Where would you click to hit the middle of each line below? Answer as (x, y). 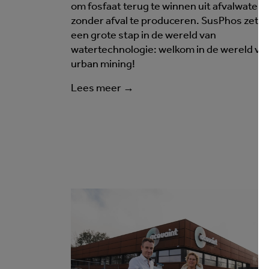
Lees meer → (102, 89)
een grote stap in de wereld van (144, 36)
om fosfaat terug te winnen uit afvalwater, (167, 7)
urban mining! (103, 65)
